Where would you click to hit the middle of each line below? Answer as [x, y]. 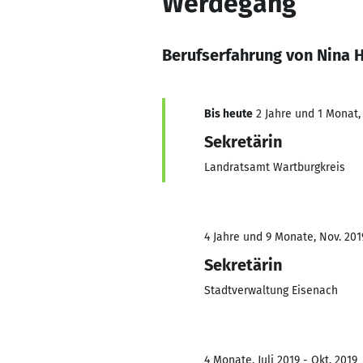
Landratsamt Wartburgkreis [275, 167]
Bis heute [228, 114]
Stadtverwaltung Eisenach [271, 290]
